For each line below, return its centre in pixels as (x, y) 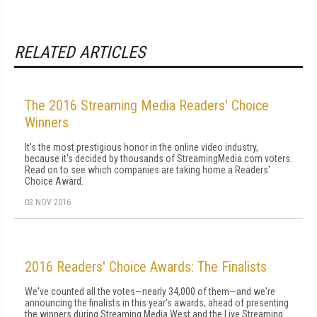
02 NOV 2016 (48, 202)
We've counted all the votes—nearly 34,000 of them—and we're (150, 292)
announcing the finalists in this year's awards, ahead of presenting (157, 303)
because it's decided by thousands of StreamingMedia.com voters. (158, 158)
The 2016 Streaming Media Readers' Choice (147, 105)
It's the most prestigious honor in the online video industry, (142, 147)
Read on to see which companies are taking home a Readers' (148, 170)
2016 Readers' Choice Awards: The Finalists (146, 267)
